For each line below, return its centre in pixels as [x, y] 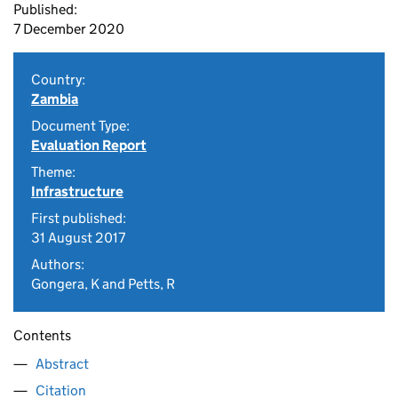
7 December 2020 [69, 29]
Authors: [58, 264]
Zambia [55, 99]
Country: [58, 80]
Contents [42, 335]
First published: [79, 218]
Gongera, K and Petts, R [103, 284]
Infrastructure [77, 191]
